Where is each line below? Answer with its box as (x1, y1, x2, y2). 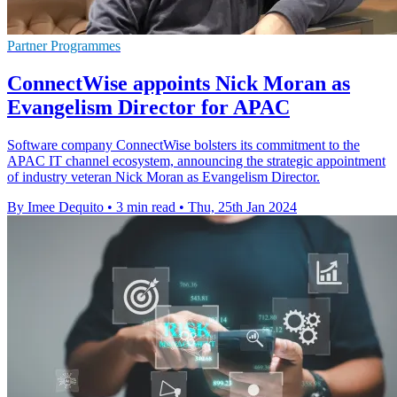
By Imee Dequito (7, 198, 104, 214)
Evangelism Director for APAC (7, 95, 290, 119)
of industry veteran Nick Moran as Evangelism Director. (7, 168, 320, 184)
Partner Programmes (7, 37, 121, 53)
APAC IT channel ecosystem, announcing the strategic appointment (7, 152, 385, 168)
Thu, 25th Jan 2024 (188, 198, 297, 214)
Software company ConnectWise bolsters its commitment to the (7, 136, 360, 152)
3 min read (116, 198, 175, 214)
